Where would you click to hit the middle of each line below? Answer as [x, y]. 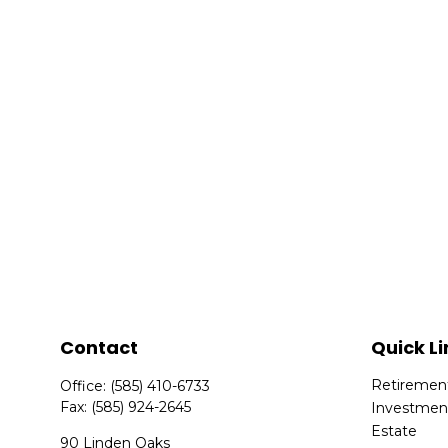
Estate [394, 430]
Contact [99, 347]
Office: [85, 385]
